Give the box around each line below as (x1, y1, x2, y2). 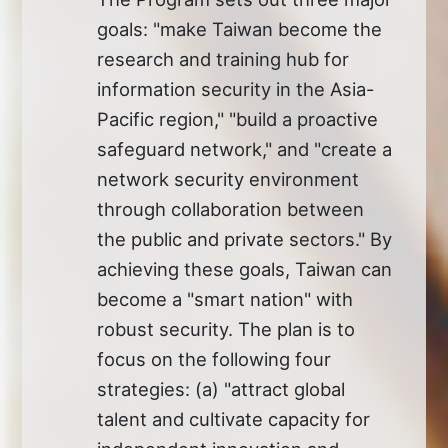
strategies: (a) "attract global (97, 377, 346, 400)
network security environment (97, 167, 360, 190)
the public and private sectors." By (97, 227, 393, 250)
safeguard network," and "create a (97, 137, 393, 160)
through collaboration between (97, 197, 365, 220)
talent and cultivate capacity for (97, 407, 371, 430)
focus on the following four (97, 347, 332, 370)
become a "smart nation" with (97, 287, 354, 310)
